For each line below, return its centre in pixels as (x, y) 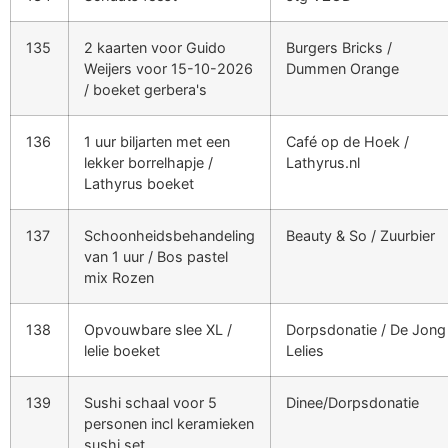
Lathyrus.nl (323, 162)
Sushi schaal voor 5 (150, 402)
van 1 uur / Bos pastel (156, 256)
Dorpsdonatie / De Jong (366, 329)
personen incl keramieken (169, 423)
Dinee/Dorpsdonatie (352, 402)
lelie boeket (122, 350)
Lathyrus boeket (139, 183)
